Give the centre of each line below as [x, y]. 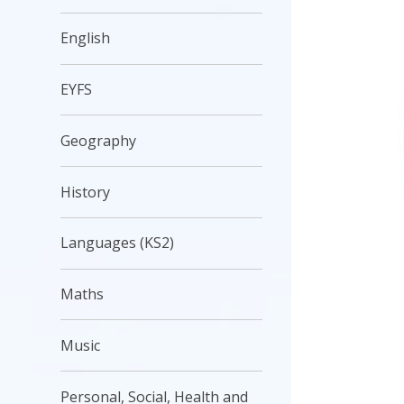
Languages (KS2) [118, 243]
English [86, 38]
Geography [99, 140]
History [86, 192]
